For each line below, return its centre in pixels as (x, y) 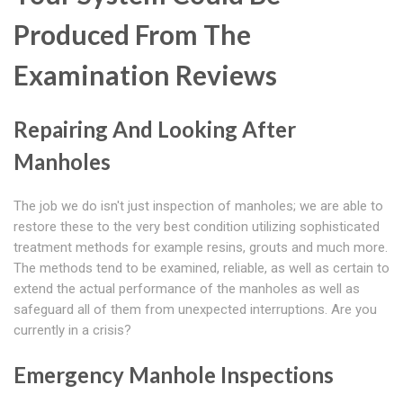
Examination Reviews (145, 75)
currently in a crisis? (72, 331)
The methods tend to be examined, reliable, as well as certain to (201, 269)
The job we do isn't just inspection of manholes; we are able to (198, 206)
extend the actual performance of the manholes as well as (187, 289)
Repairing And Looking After (155, 130)
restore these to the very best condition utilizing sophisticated (197, 227)
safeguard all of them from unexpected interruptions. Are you (195, 310)
